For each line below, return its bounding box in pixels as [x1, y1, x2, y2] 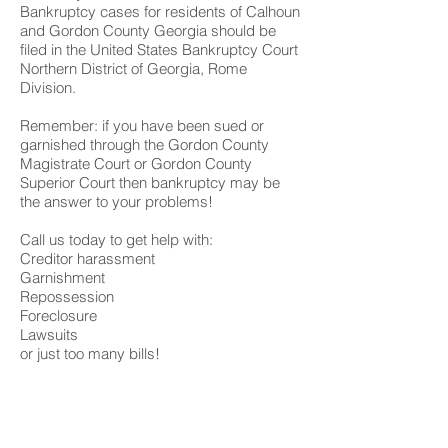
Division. [20, 78, 76, 97]
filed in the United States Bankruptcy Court [20, 40, 298, 59]
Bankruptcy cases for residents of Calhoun [20, 2, 300, 21]
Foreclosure [20, 306, 97, 325]
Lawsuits [20, 325, 78, 344]
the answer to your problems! [20, 192, 213, 211]
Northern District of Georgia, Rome [20, 59, 247, 78]
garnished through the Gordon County [20, 135, 269, 154]
